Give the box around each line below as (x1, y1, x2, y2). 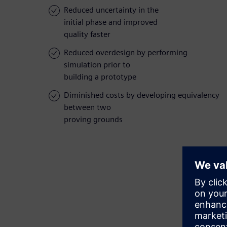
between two (64, 102, 111, 112)
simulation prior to (64, 60, 130, 70)
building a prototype (64, 72, 136, 82)
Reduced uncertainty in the (64, 5, 159, 15)
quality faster (64, 29, 110, 40)
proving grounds (64, 115, 123, 125)
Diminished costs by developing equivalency (64, 90, 219, 100)
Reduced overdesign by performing (64, 48, 187, 58)
